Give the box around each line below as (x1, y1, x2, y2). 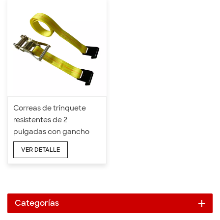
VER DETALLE (21, 145, 60, 154)
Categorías (15, 198, 59, 208)
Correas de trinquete (13, 104, 86, 113)
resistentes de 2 (13, 115, 68, 125)
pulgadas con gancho (13, 127, 90, 137)
